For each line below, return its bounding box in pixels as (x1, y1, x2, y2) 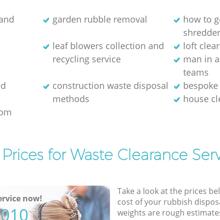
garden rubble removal (52, 13, 147, 25)
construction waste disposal (52, 79, 168, 91)
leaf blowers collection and (52, 39, 164, 52)
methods (52, 92, 89, 105)
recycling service (52, 53, 121, 65)
